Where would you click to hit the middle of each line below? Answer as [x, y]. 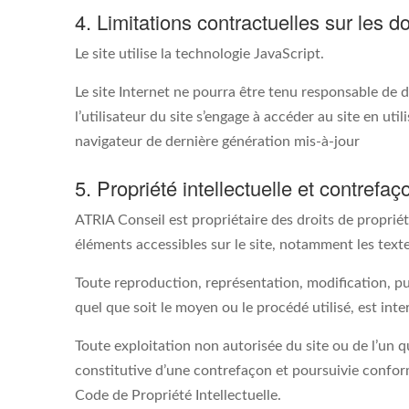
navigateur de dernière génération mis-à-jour [217, 142]
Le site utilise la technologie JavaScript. [199, 54]
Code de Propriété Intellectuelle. [178, 395]
